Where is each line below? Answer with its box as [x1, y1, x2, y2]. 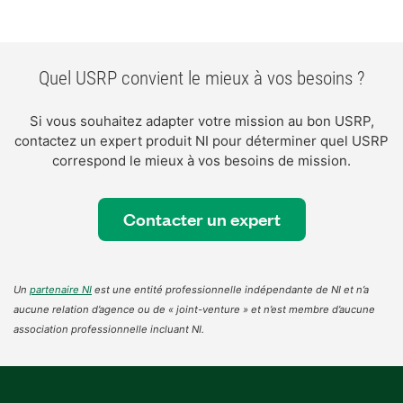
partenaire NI [30, 283, 92, 297]
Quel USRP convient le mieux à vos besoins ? [39, 67, 364, 89]
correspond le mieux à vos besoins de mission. [52, 152, 351, 169]
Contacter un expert [122, 208, 281, 230]
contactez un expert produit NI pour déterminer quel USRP [14, 132, 389, 149]
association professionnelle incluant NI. [13, 323, 204, 336]
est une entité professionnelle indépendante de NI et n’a [92, 283, 369, 297]
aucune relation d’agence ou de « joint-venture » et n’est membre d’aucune [13, 303, 375, 317]
